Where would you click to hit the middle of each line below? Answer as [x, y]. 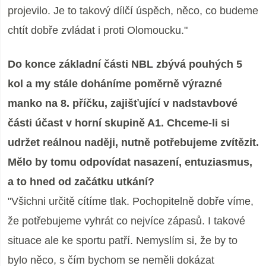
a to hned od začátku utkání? [81, 182]
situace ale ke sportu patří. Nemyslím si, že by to [123, 240]
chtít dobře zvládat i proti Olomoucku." [98, 30]
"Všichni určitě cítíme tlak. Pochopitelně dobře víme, [131, 201]
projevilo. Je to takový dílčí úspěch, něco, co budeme [133, 11]
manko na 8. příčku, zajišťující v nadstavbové [123, 103]
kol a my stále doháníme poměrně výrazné [115, 84]
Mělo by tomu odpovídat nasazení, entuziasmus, [130, 162]
